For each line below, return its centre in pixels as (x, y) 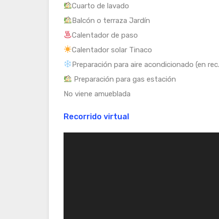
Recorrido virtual (96, 116)
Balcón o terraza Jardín (111, 20)
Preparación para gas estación (124, 79)
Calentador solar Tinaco (112, 50)
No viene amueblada (97, 94)
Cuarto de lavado (101, 6)
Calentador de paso (105, 35)
